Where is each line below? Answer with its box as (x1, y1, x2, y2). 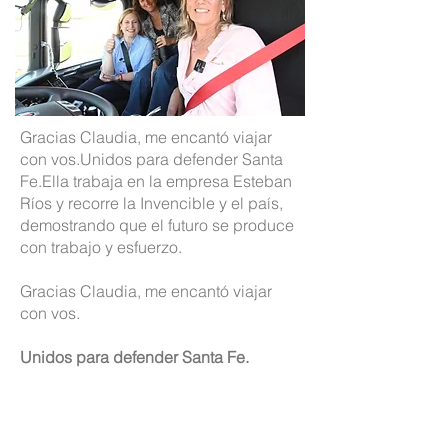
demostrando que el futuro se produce (20, 215, 294, 235)
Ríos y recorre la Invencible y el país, (20, 193, 283, 213)
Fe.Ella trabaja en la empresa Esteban (20, 171, 292, 191)
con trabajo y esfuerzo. (20, 237, 186, 257)
